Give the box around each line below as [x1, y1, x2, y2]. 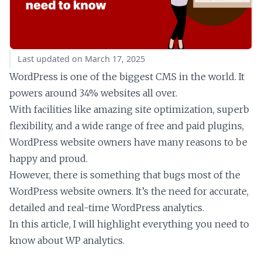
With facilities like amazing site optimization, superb [9, 103, 249, 115]
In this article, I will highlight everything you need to [9, 218, 249, 230]
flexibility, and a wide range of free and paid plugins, [9, 119, 244, 132]
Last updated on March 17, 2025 [18, 53, 145, 64]
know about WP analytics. [9, 234, 125, 246]
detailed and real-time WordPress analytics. [9, 201, 204, 213]
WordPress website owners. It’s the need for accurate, [9, 185, 249, 197]
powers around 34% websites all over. [9, 87, 177, 99]
